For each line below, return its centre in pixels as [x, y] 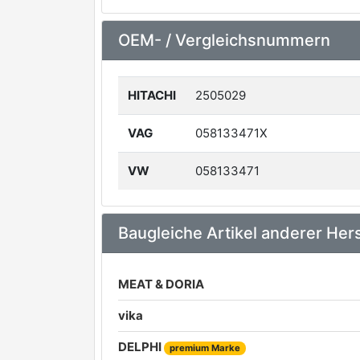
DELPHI [141, 346]
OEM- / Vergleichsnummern [224, 40]
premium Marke [205, 348]
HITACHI [152, 95]
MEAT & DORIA [161, 284]
